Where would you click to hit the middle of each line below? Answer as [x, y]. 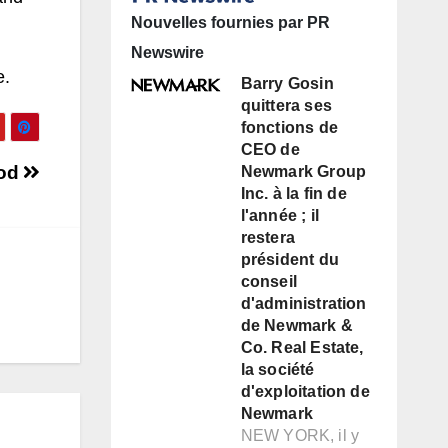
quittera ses [286, 106]
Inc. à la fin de [293, 194]
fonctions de [289, 128]
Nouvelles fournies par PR [230, 23]
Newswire [167, 53]
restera [267, 238]
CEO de [270, 150]
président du [289, 260]
